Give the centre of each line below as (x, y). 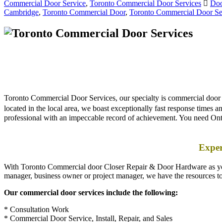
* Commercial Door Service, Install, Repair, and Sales (88, 206)
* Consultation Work (36, 197)
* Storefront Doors (33, 215)
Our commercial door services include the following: (91, 180)
